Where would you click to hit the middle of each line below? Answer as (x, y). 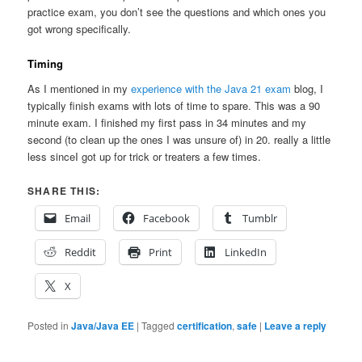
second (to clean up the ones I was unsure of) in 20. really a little (179, 140)
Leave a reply (296, 326)
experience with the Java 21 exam (211, 89)
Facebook (167, 219)
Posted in (48, 326)
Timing (46, 63)
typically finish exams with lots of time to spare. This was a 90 (174, 106)
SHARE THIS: (64, 191)
